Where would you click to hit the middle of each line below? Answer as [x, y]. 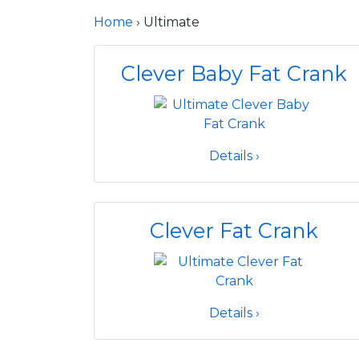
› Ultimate [166, 22]
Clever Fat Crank [234, 230]
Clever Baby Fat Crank [234, 73]
